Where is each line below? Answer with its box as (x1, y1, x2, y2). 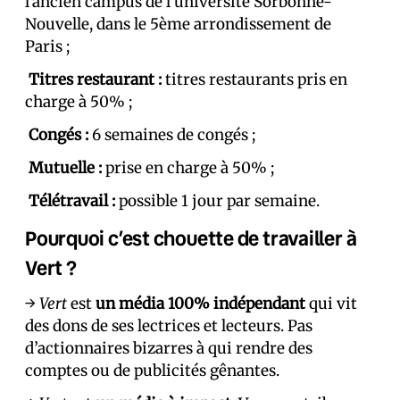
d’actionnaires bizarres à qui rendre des (25, 338, 312, 358)
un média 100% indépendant (96, 294, 305, 313)
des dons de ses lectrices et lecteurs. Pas (25, 316, 312, 336)
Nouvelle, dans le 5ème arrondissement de (25, 14, 331, 34)
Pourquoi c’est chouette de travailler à (25, 225, 357, 251)
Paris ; (25, 37, 70, 56)
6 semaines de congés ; (88, 125, 255, 145)
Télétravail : (29, 191, 119, 211)
